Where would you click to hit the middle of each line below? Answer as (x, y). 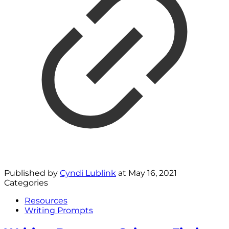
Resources (46, 201)
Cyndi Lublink (88, 173)
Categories (26, 183)
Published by (32, 173)
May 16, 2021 (153, 173)
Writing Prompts (59, 210)
